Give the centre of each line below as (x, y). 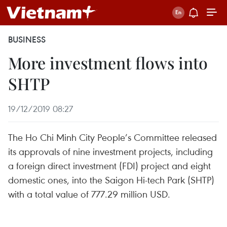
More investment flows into (108, 63)
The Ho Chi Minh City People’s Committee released (112, 137)
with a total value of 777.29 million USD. (89, 194)
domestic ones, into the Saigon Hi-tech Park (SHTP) (111, 180)
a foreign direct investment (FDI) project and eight (109, 165)
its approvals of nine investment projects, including (110, 151)
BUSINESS (27, 40)
